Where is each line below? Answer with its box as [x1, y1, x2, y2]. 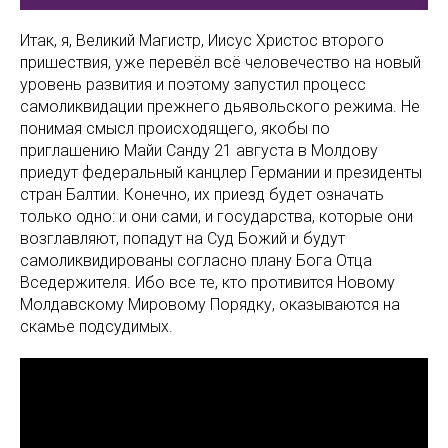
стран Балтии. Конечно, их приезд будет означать [20, 184, 384, 204]
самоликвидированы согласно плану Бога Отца [20, 250, 372, 270]
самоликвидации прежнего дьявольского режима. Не [20, 96, 420, 116]
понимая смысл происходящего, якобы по [20, 118, 330, 138]
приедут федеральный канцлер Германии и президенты [20, 162, 422, 182]
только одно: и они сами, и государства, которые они [20, 206, 413, 226]
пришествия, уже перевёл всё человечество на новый [20, 52, 421, 72]
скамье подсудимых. [20, 316, 173, 336]
